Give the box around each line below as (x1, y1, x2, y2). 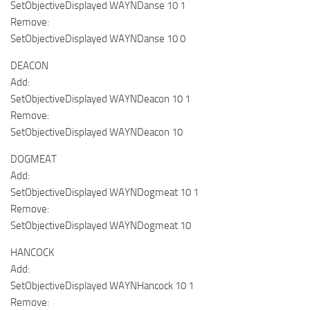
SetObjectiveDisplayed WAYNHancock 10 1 (10, 279, 194, 292)
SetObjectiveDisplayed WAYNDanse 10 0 (10, 32, 185, 45)
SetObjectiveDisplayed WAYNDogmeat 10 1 (10, 185, 199, 199)
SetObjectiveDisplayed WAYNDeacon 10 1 (10, 92, 190, 105)
